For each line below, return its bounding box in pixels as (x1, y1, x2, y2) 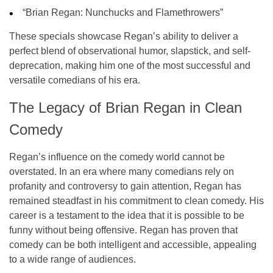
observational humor (78, 45, 166, 56)
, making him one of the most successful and (60, 60, 250, 71)
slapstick (171, 45, 208, 56)
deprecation (9, 60, 60, 71)
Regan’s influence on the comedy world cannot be (9, 151, 225, 162)
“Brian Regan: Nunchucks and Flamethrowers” (23, 7, 224, 18)
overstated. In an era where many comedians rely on (9, 166, 234, 177)
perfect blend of (9, 45, 78, 56)
